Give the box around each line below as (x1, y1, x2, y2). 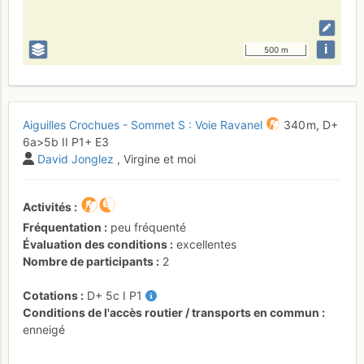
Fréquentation (23, 220, 102, 234)
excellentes (176, 237, 236, 251)
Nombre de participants (23, 254, 154, 268)
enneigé (23, 323, 65, 336)
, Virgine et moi (117, 152, 196, 166)
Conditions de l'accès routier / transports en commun (23, 305, 319, 319)
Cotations (23, 288, 78, 302)
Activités (23, 200, 71, 214)
